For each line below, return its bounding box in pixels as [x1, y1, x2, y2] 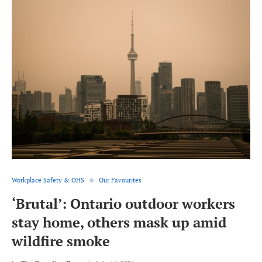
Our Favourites [99, 176, 142, 185]
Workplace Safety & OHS [12, 176, 84, 185]
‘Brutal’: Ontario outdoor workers [12, 194, 235, 213]
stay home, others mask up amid [12, 213, 226, 232]
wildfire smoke [12, 232, 110, 251]
